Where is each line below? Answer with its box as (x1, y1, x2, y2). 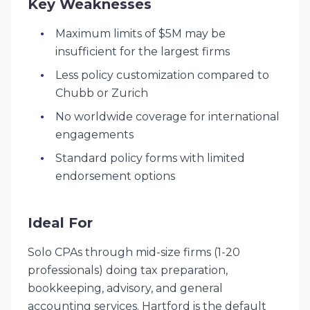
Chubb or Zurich (55, 86, 148, 100)
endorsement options (55, 170, 175, 183)
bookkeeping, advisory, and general (28, 282, 223, 295)
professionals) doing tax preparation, (28, 264, 228, 277)
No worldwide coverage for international (55, 110, 280, 123)
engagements (55, 128, 134, 141)
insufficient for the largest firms (55, 45, 230, 58)
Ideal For (28, 215, 93, 231)
